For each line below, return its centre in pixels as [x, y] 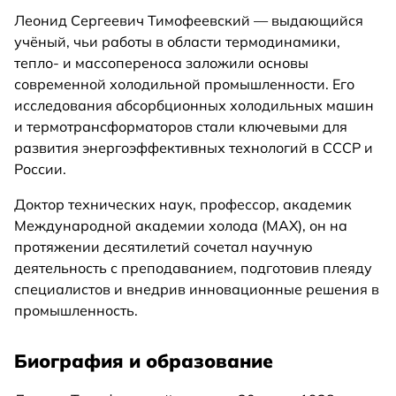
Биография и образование [144, 361]
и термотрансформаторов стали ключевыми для [181, 127]
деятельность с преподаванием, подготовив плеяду [193, 268]
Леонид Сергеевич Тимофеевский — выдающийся [189, 21]
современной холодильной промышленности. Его [184, 84]
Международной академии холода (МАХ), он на [181, 226]
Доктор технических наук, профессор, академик [183, 205]
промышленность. [76, 311]
